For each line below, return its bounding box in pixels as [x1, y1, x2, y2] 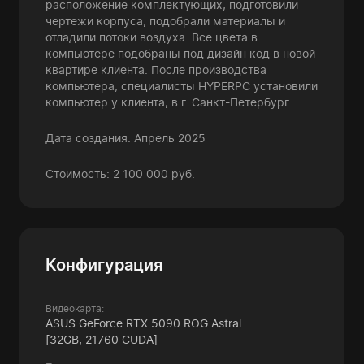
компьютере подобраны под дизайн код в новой [45, 46, 315, 60]
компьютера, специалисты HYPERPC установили [45, 79, 318, 93]
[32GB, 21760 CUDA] [45, 332, 158, 346]
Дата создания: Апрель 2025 [45, 131, 206, 145]
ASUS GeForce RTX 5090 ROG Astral [45, 316, 241, 330]
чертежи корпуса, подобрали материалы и [45, 14, 285, 28]
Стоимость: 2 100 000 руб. [45, 167, 195, 180]
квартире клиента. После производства [45, 63, 266, 76]
